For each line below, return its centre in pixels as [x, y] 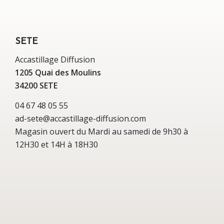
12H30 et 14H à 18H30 [56, 144]
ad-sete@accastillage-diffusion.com [80, 118]
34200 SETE [36, 86]
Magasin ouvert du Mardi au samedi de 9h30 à [101, 131]
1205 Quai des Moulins [58, 73]
